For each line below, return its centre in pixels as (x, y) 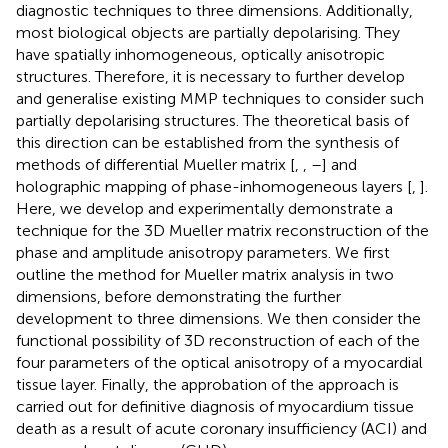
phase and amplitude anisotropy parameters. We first (203, 252)
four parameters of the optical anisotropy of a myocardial (219, 362)
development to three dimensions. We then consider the (218, 318)
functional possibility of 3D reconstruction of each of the (218, 340)
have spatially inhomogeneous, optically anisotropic (200, 54)
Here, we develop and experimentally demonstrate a (204, 208)
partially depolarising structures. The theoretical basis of (212, 120)
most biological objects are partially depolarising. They (208, 32)
